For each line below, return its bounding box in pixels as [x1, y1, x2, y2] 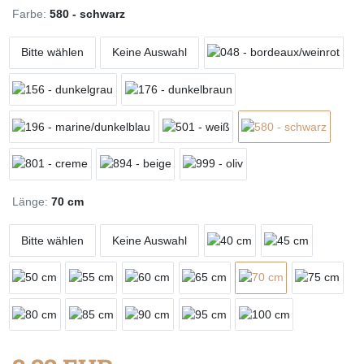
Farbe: [12, 7, 46, 21]
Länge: [12, 195, 48, 209]
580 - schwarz [50, 7, 125, 21]
